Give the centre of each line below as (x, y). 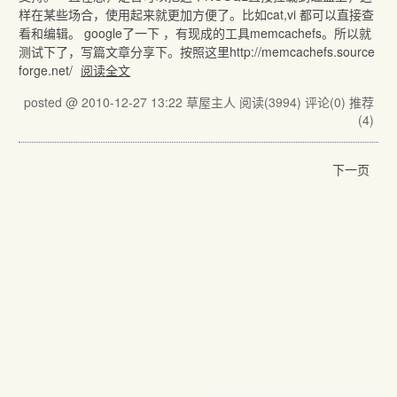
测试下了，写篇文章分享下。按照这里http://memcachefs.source (197, 51)
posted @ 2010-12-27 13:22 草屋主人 (131, 102)
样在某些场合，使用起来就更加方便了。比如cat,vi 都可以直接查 (197, 14)
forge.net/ (48, 70)
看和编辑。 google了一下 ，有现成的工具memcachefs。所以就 (195, 33)
